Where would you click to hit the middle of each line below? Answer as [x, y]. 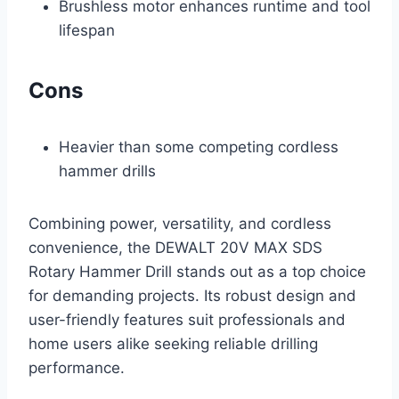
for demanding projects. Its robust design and [192, 296]
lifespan [87, 31]
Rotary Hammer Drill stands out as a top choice [197, 272]
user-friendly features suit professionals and [187, 320]
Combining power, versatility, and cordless [180, 224]
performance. [77, 368]
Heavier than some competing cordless [199, 147]
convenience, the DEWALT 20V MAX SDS [175, 248]
